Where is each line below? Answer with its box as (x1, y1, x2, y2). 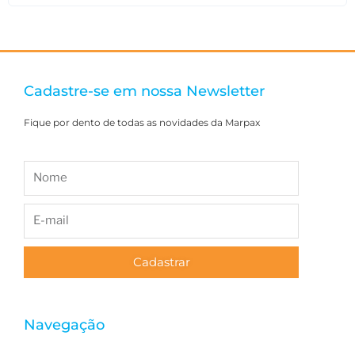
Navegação (24, 315, 105, 334)
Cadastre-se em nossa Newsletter (24, 82, 265, 100)
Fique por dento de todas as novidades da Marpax (24, 116, 260, 128)
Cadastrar (132, 254, 190, 269)
